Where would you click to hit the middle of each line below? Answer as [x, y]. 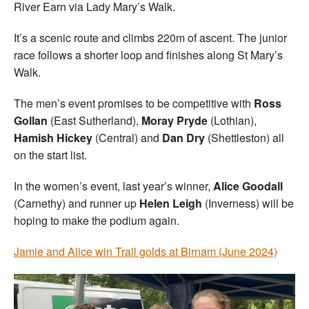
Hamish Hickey [53, 137]
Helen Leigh [169, 203]
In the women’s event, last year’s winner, [113, 186]
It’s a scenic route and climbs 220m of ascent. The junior [150, 37]
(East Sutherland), [94, 120]
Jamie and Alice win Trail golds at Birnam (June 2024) [146, 251]
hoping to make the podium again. [97, 220]
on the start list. [50, 154]
